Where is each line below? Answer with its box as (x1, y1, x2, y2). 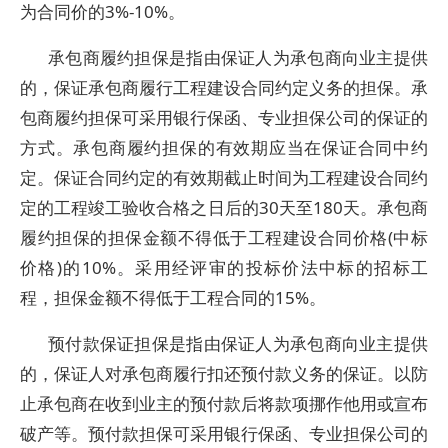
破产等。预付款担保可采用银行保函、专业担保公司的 (20, 422, 428, 445)
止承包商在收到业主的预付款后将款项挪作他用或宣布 (20, 392, 428, 415)
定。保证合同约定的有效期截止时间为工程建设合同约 (20, 166, 428, 189)
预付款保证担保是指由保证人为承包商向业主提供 (48, 332, 428, 355)
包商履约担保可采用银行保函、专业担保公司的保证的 (20, 106, 428, 129)
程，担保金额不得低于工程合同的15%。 (20, 286, 326, 309)
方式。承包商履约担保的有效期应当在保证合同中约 (20, 136, 428, 159)
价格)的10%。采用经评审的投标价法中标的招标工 (20, 256, 428, 279)
